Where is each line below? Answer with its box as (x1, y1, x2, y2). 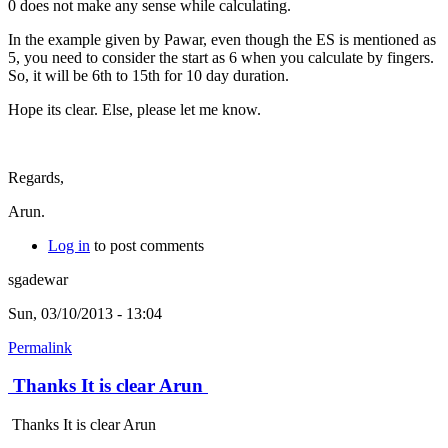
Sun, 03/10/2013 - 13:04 (8, 304, 162, 322)
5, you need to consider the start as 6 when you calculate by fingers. (8, 48, 434, 66)
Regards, (8, 168, 64, 186)
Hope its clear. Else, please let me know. (8, 100, 261, 118)
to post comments (90, 236, 204, 254)
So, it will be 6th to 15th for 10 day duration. (8, 66, 289, 84)
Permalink (8, 338, 72, 356)
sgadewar (8, 270, 68, 288)
